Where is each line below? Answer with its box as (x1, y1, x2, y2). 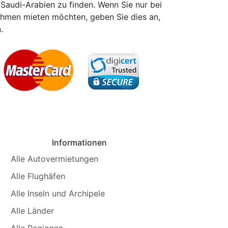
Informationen (52, 137, 107, 148)
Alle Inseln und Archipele (11, 188, 105, 198)
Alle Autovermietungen (11, 153, 99, 164)
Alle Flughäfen (11, 170, 66, 181)
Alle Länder (11, 205, 54, 216)
